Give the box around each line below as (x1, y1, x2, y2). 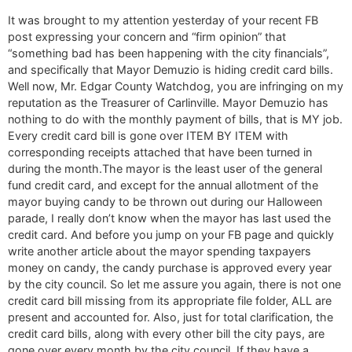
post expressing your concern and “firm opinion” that (8, 30, 286, 44)
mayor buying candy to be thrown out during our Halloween (8, 195, 322, 209)
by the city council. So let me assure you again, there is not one (8, 277, 341, 291)
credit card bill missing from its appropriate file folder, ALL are (8, 294, 332, 308)
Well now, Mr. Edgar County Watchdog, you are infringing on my (8, 79, 343, 93)
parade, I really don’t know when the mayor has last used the (8, 211, 331, 225)
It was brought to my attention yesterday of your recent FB (8, 13, 318, 27)
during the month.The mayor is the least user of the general (8, 162, 322, 176)
